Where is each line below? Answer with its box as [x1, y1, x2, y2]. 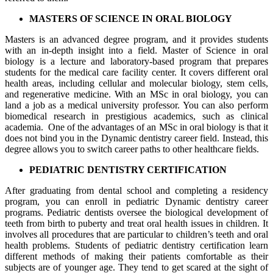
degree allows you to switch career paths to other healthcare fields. [5, 144, 261, 154]
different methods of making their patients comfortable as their [5, 251, 268, 261]
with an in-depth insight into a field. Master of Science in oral [5, 45, 268, 55]
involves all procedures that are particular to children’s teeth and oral [5, 229, 268, 239]
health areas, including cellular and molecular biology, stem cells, [5, 78, 268, 88]
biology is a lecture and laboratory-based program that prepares [5, 56, 268, 66]
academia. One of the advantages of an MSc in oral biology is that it [5, 122, 268, 132]
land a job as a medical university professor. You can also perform [5, 100, 268, 110]
